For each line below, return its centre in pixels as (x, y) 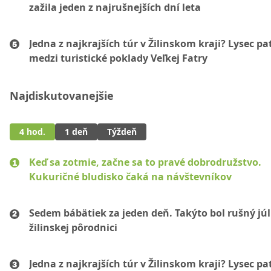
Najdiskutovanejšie (62, 96)
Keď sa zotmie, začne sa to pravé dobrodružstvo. (145, 162)
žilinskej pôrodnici (73, 227)
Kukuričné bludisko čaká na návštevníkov (130, 177)
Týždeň (122, 132)
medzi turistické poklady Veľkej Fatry (118, 58)
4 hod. (32, 132)
